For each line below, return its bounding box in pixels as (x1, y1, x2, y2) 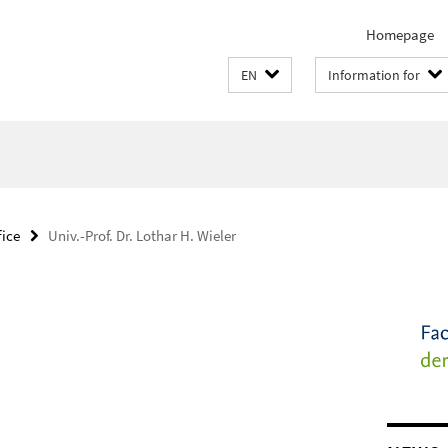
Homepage (366, 25, 434, 44)
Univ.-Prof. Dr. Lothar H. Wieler (48, 226, 236, 245)
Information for (328, 66, 420, 84)
